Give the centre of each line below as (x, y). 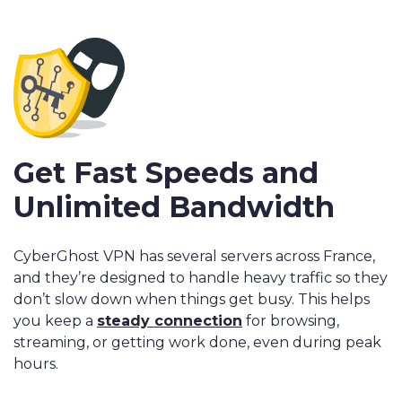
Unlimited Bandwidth (174, 207)
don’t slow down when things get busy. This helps (192, 300)
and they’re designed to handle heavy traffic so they (201, 278)
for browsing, (291, 321)
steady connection (170, 321)
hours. (36, 364)
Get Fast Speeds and (166, 173)
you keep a (55, 321)
